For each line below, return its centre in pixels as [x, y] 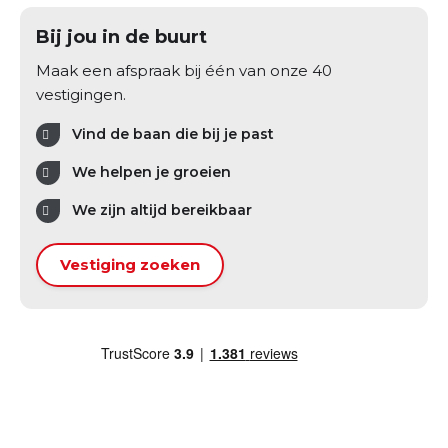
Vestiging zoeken [130, 265]
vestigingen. [81, 95]
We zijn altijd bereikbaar [162, 210]
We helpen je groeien [151, 172]
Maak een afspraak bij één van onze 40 [184, 71]
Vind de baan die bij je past [173, 134]
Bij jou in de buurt [121, 37]
